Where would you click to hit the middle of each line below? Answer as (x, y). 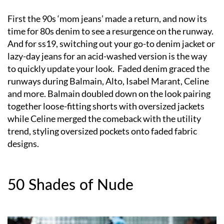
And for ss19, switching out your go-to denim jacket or (111, 43)
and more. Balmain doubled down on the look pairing (109, 93)
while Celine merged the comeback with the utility (104, 118)
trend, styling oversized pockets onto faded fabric (102, 131)
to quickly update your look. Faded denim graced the (108, 68)
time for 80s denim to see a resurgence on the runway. (110, 31)
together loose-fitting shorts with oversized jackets (106, 106)
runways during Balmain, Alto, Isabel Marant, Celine (108, 81)
